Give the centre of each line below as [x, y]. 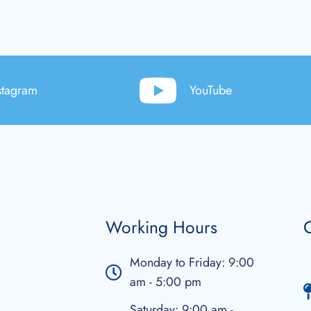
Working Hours [161, 227]
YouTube [210, 90]
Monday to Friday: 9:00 [192, 262]
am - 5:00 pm [166, 281]
